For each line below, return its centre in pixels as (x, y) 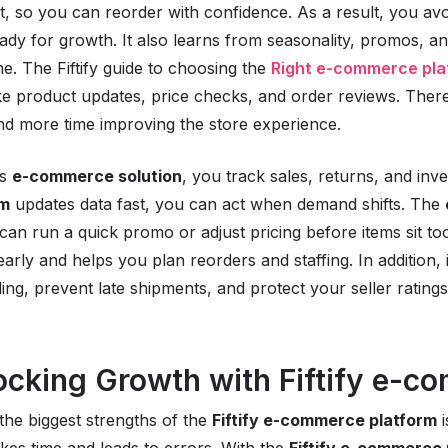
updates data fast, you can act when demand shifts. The (227, 203)
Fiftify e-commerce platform (324, 419)
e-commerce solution (96, 175)
